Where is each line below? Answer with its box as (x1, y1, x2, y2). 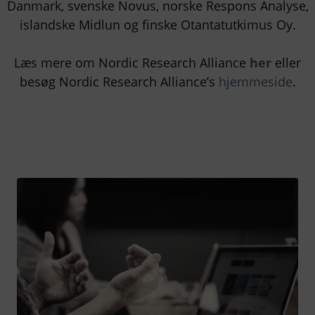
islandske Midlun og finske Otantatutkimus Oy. (19, 15, 296, 33)
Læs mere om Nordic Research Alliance (14, 53, 246, 71)
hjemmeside (218, 72, 292, 90)
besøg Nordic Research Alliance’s (19, 72, 219, 90)
